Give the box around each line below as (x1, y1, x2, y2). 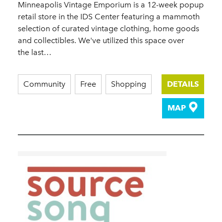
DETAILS (167, 79, 199, 89)
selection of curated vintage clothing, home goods (18, 23, 199, 33)
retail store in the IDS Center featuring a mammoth (18, 11, 200, 21)
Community (23, 79, 65, 89)
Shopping (111, 79, 146, 89)
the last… (18, 47, 52, 57)
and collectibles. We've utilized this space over (18, 35, 184, 45)
